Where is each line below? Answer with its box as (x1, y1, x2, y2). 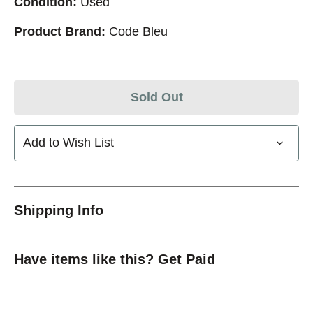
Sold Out (130, 89, 183, 104)
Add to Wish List (23, 136, 114, 150)
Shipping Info (14, 202, 103, 218)
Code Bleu (109, 24, 168, 38)
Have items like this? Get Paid (14, 251, 215, 267)
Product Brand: (14, 24, 105, 38)
